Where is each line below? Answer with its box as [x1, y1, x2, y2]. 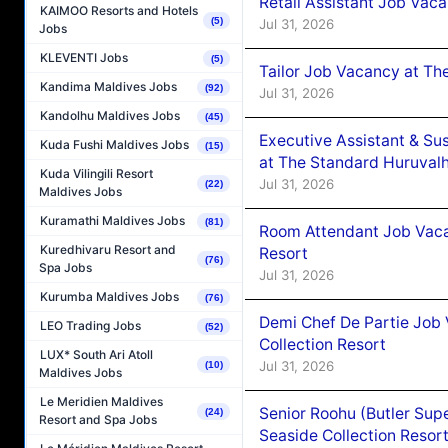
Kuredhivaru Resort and [40, 242, 176, 258]
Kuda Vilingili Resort [40, 166, 153, 182]
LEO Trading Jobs [40, 318, 141, 334]
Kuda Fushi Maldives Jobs [40, 137, 189, 153]
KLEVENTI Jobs [40, 50, 128, 66]
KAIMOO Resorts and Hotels [40, 3, 198, 19]
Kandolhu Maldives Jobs [40, 108, 180, 124]
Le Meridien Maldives [40, 394, 163, 410]
